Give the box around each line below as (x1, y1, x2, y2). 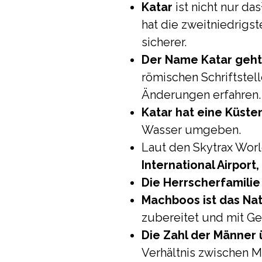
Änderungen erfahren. (142, 88, 261, 102)
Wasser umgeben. (142, 123, 241, 137)
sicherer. (142, 35, 187, 49)
